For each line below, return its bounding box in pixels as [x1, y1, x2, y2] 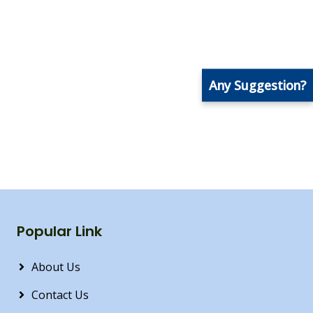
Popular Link [17, 221, 102, 241]
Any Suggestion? [209, 76, 306, 94]
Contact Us [31, 287, 89, 303]
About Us [31, 259, 80, 275]
